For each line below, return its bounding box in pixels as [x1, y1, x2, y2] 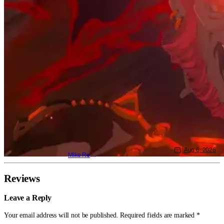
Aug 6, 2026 [183, 146, 216, 154]
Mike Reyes [90, 151, 96, 159]
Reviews [4, 172, 40, 184]
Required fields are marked [120, 211, 196, 219]
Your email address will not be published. [4, 211, 118, 219]
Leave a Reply [4, 193, 51, 203]
